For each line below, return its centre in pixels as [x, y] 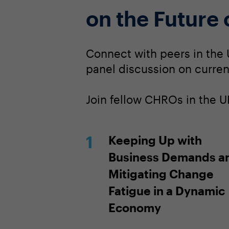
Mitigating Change [161, 174]
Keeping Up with [155, 140]
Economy [135, 207]
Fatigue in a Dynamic [167, 190]
